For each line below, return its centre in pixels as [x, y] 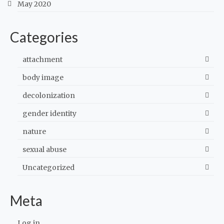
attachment [42, 59]
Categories [44, 37]
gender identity [49, 113]
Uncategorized [48, 167]
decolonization [49, 95]
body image [43, 77]
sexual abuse [44, 149]
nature [34, 131]
